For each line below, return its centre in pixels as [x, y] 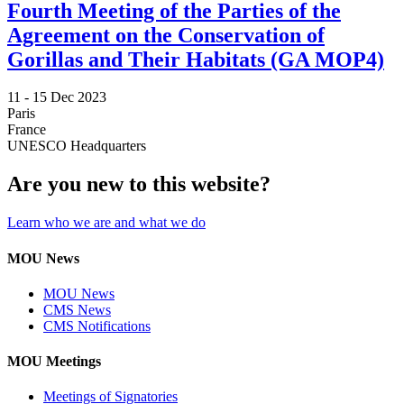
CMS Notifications [97, 326]
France [27, 130]
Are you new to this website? [139, 184]
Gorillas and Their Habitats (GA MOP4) [196, 59]
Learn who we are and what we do [106, 223]
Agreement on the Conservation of [166, 35]
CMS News [77, 309]
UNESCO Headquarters [77, 146]
